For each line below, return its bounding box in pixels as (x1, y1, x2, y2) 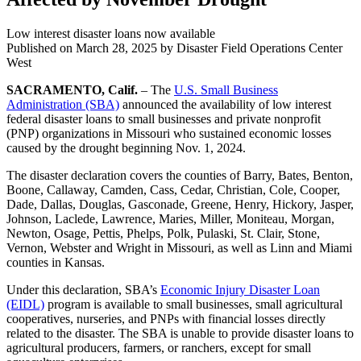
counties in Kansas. (6, 255, 105, 269)
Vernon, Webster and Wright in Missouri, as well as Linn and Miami (6, 240, 352, 255)
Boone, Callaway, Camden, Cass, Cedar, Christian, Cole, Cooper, (6, 182, 340, 197)
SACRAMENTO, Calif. (6, 82, 138, 97)
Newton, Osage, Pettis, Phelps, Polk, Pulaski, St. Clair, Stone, (6, 226, 320, 240)
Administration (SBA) (6, 97, 119, 111)
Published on (6, 40, 76, 55)
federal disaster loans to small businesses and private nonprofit (6, 111, 321, 126)
